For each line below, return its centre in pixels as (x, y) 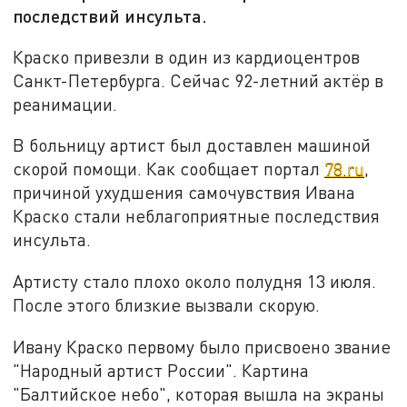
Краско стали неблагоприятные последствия (197, 216)
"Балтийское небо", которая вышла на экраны (199, 393)
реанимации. (65, 104)
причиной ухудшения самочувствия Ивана (184, 193)
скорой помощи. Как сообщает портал (169, 169)
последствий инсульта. (110, 16)
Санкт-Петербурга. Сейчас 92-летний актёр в (199, 80)
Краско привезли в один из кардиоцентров (187, 56)
